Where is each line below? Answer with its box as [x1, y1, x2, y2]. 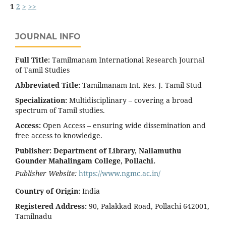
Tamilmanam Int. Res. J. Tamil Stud [80, 80, 202, 90]
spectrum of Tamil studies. [15, 105, 105, 116]
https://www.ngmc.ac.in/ [79, 168, 160, 179]
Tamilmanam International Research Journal [50, 55, 204, 65]
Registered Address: [15, 201, 87, 211]
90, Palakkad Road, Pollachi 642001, [87, 201, 209, 211]
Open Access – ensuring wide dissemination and [41, 121, 206, 131]
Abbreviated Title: [15, 80, 80, 90]
